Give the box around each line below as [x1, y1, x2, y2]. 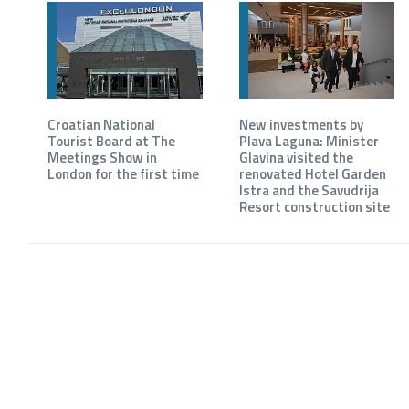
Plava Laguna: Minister [238, 131, 379, 152]
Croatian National [47, 114, 155, 135]
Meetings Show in [47, 147, 157, 168]
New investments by [238, 114, 363, 135]
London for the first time [47, 163, 199, 184]
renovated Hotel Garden [238, 163, 386, 184]
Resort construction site [238, 196, 390, 217]
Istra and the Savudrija [238, 180, 379, 201]
